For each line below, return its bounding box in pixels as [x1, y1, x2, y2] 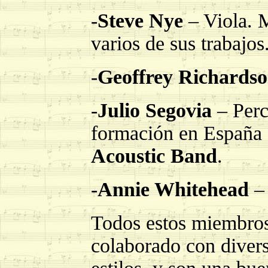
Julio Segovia [98, 99, 212, 121]
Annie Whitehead [98, 178, 249, 200]
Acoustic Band [91, 145, 217, 167]
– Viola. [183, 10, 258, 32]
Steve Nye [98, 10, 183, 32]
